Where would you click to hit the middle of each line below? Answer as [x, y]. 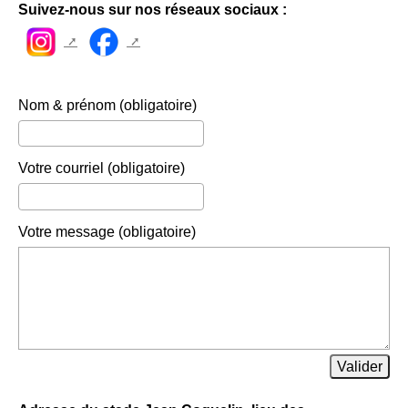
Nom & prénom [67, 105]
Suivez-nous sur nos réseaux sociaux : [153, 10]
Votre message [66, 231]
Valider [360, 367]
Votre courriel [61, 168]
